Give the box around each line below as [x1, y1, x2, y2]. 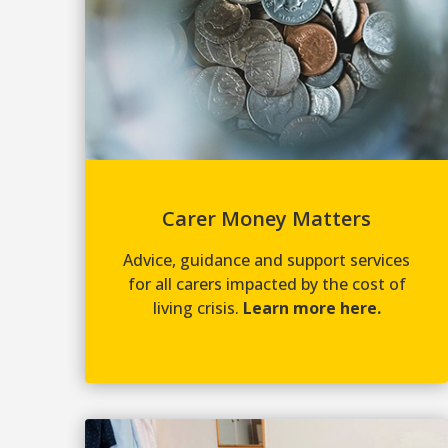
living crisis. [152, 297, 243, 320]
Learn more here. [242, 297, 381, 320]
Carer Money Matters [162, 205, 372, 233]
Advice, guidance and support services [123, 249, 411, 272]
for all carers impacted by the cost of [127, 273, 406, 296]
